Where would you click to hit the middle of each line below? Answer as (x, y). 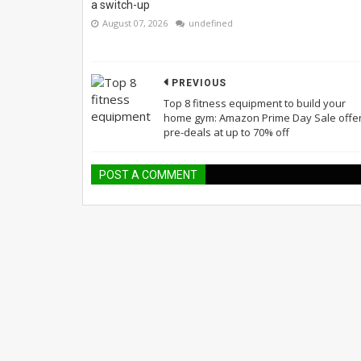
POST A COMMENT (148, 175)
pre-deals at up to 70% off (226, 133)
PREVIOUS (199, 83)
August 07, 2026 (135, 23)
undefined (211, 23)
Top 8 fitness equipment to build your (255, 104)
